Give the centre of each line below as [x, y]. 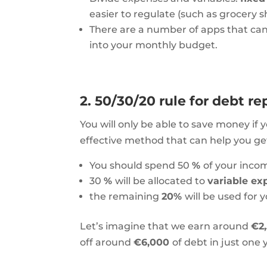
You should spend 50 [141, 166]
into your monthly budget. [154, 45]
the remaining [126, 197]
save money [221, 125]
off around [107, 243]
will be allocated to [162, 181]
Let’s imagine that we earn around [166, 226]
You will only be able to [136, 125]
